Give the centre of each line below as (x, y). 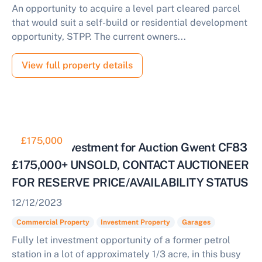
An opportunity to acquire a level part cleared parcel (126, 8)
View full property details (77, 65)
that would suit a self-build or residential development (130, 23)
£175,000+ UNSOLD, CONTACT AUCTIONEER (130, 165)
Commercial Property (53, 222)
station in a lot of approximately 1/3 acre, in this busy (126, 254)
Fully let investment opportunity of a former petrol (121, 240)
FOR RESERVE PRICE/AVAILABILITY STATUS (130, 182)
